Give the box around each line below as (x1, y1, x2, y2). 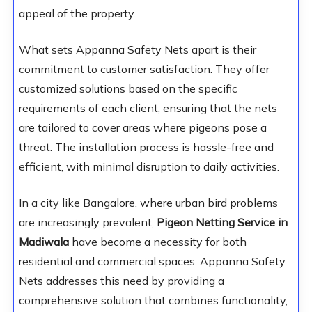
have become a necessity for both (71, 235, 247, 249)
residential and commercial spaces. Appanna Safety (18, 254, 286, 269)
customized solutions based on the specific (18, 81, 237, 96)
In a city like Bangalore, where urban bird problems (18, 196, 278, 210)
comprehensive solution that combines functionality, (18, 293, 288, 308)
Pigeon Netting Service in (156, 215, 288, 230)
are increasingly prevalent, (18, 215, 157, 230)
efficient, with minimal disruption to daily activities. (18, 159, 279, 174)
